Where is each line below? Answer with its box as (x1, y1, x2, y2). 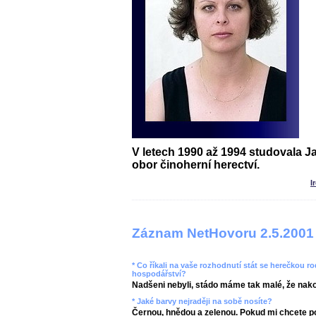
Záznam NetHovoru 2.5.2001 (132, 226, 314, 241)
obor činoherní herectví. (132, 159, 260, 171)
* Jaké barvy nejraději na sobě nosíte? (132, 297, 272, 305)
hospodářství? (132, 269, 186, 278)
